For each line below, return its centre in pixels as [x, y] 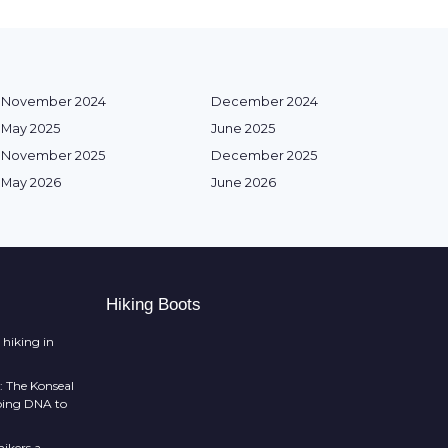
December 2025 [264, 155]
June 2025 [243, 128]
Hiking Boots [153, 304]
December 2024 [264, 101]
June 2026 [243, 182]
